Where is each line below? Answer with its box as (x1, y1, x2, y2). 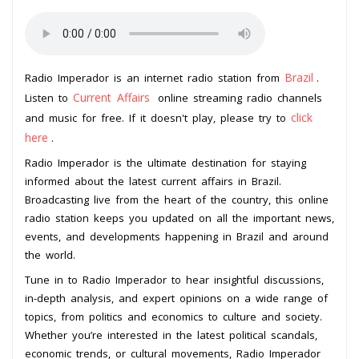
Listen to (25, 90, 73, 105)
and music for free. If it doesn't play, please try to (25, 110, 291, 125)
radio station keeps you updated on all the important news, (25, 210, 334, 225)
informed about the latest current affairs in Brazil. (25, 173, 281, 188)
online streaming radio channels (153, 90, 322, 105)
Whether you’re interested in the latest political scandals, (25, 327, 317, 342)
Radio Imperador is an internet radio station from (25, 70, 284, 85)
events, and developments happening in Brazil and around (25, 228, 329, 244)
